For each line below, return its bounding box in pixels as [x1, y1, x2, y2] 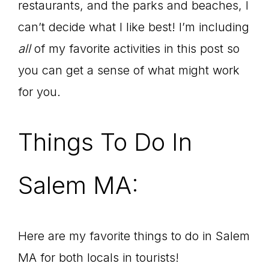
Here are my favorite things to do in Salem [18, 229, 250, 243]
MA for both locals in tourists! [18, 250, 179, 265]
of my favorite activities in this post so [31, 41, 240, 56]
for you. [18, 85, 61, 99]
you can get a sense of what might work [18, 63, 240, 77]
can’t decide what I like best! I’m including [18, 20, 249, 34]
